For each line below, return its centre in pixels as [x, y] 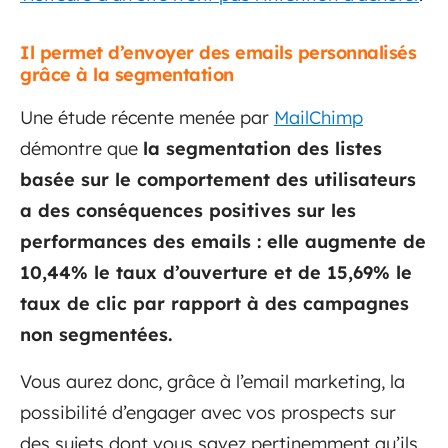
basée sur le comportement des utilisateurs [218, 179]
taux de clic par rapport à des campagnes [214, 303]
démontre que [81, 148]
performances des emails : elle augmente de [223, 241]
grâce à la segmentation [127, 74]
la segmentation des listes [262, 148]
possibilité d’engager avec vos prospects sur [208, 412]
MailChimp [318, 117]
